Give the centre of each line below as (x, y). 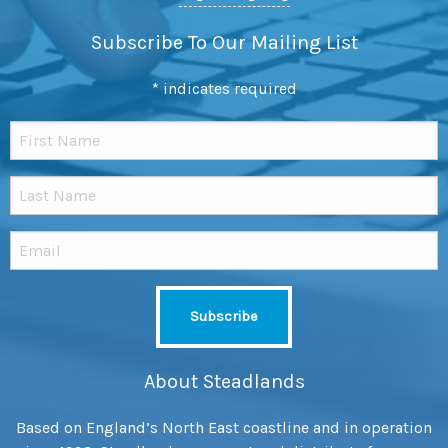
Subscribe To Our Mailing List (224, 42)
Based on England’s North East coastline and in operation (224, 427)
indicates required (227, 88)
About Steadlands (224, 381)
